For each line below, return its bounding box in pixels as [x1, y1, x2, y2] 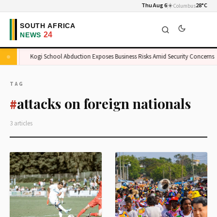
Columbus [173, 2, 196, 10]
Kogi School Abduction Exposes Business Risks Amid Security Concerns [27, 52, 212, 61]
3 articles [10, 119, 32, 128]
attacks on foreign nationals [17, 94, 191, 112]
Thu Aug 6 [141, 1, 167, 10]
